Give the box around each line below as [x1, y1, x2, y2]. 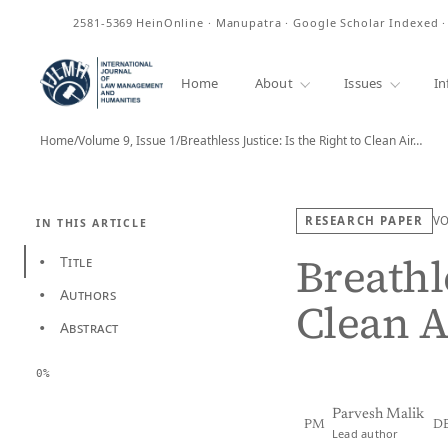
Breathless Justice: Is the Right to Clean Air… [180, 132, 422, 149]
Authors [60, 285, 116, 304]
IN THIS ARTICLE [36, 216, 148, 230]
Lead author [332, 426, 399, 441]
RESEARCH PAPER [305, 213, 424, 228]
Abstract [60, 318, 119, 337]
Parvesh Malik [332, 407, 424, 422]
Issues [344, 73, 383, 92]
